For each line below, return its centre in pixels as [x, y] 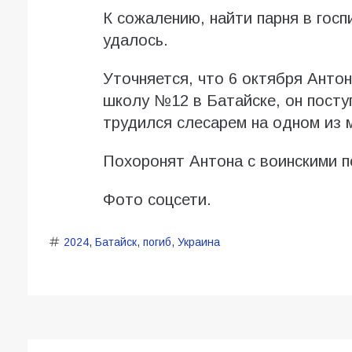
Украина [198, 242]
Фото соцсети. [157, 200]
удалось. [135, 40]
